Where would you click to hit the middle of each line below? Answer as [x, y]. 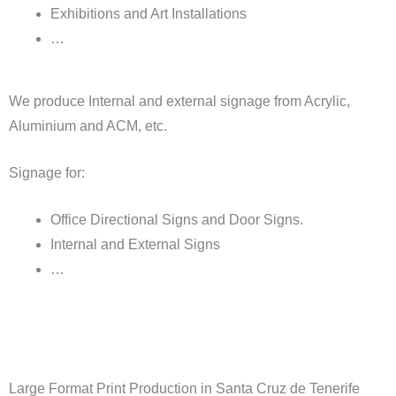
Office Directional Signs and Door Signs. [176, 220]
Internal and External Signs [135, 245]
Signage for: [47, 173]
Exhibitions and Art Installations [148, 14]
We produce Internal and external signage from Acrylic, [179, 102]
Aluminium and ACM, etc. [90, 126]
